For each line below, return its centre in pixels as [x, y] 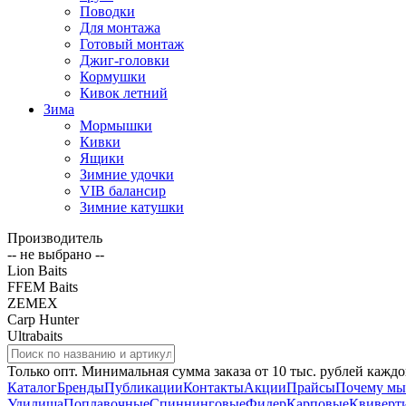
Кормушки [113, 76]
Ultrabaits [35, 335]
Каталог [32, 387]
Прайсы [311, 387]
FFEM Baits [43, 286]
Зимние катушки [132, 207]
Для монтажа [120, 27]
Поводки [107, 11]
